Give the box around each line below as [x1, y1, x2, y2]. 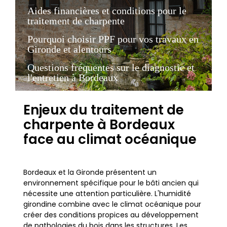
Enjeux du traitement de [23, 101, 184, 120]
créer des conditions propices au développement [23, 210, 199, 220]
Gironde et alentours [27, 44, 111, 55]
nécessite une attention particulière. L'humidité [23, 188, 191, 199]
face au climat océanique [23, 130, 197, 149]
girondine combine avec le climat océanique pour [23, 199, 201, 210]
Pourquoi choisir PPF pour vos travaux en [27, 33, 199, 45]
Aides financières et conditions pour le [27, 5, 186, 17]
